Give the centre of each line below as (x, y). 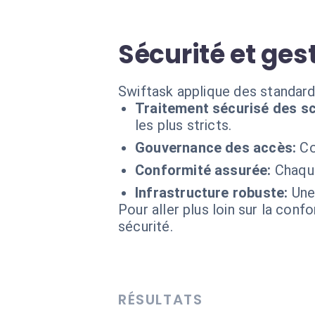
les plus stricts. (184, 125)
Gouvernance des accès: (216, 148)
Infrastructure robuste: (212, 193)
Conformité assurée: (203, 170)
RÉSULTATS (161, 300)
